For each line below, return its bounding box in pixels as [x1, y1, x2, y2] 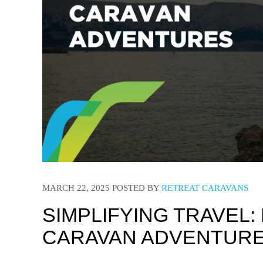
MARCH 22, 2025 [42, 183, 110, 193]
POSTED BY [110, 183, 161, 193]
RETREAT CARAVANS [161, 183, 248, 193]
